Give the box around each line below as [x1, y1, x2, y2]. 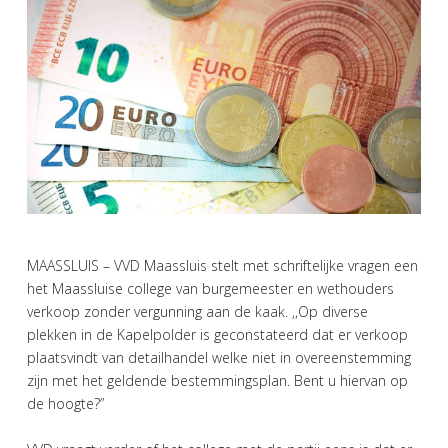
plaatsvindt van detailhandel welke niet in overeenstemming [27, 347, 411, 367]
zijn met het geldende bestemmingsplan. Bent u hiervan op [27, 370, 408, 390]
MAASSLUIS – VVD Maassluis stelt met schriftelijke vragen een [27, 255, 418, 275]
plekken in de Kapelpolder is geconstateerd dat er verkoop [27, 324, 408, 344]
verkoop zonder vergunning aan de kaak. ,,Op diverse [27, 301, 368, 321]
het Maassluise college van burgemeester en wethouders [27, 278, 394, 298]
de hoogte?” [27, 393, 104, 413]
